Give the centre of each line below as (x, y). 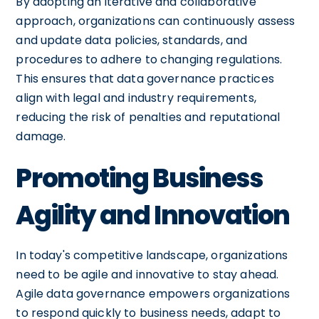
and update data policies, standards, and (132, 40)
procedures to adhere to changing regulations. (149, 59)
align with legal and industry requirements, (136, 98)
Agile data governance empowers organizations (153, 293)
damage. (41, 136)
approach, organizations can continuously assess (156, 21)
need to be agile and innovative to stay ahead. (147, 274)
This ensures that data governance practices (145, 78)
